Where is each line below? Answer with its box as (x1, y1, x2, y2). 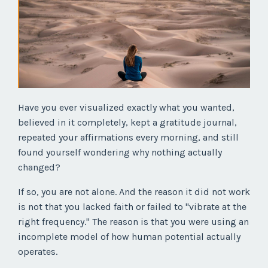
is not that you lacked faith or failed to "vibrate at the (18, 201, 246, 213)
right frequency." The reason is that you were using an (18, 216, 249, 228)
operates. (18, 246, 57, 258)
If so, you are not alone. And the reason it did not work (18, 186, 250, 198)
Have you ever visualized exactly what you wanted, (18, 102, 234, 114)
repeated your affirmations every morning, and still (18, 132, 239, 144)
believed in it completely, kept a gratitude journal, (18, 117, 237, 129)
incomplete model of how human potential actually (18, 231, 240, 243)
